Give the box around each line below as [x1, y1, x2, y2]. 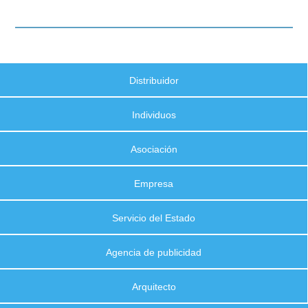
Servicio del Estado [112, 212, 195, 224]
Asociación [130, 144, 177, 155]
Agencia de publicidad [106, 247, 201, 258]
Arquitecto [131, 281, 176, 293]
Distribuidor [129, 75, 179, 87]
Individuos [131, 109, 176, 121]
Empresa [134, 178, 173, 190]
